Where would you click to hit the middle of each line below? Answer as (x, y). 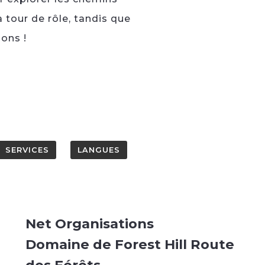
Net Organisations (89, 224)
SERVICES (27, 150)
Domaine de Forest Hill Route (130, 245)
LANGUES (98, 150)
